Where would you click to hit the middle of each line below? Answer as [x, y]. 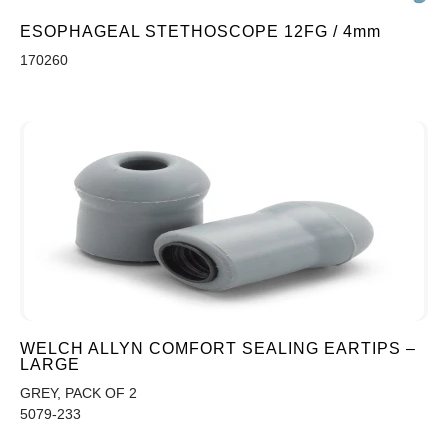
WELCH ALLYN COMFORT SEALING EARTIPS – [218, 349]
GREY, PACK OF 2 [78, 393]
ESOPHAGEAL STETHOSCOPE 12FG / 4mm [200, 32]
